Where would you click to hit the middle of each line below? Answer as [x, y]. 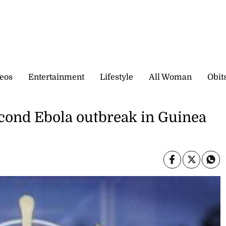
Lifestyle [117, 77]
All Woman [170, 77]
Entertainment [56, 77]
